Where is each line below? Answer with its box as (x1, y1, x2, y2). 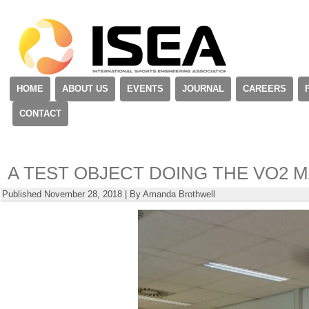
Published (2, 189, 41, 199)
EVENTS (127, 83, 163, 94)
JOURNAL (182, 83, 224, 94)
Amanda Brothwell (143, 189, 215, 199)
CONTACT (19, 108, 61, 119)
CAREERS (243, 83, 286, 94)
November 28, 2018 (44, 189, 122, 199)
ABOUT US (62, 83, 108, 94)
